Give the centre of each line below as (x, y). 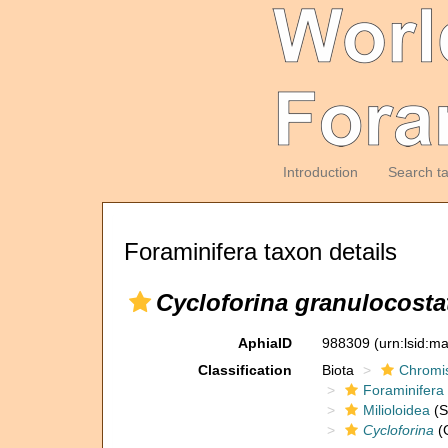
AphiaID (264, 343)
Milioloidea (396, 410)
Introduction (320, 172)
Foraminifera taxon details (260, 251)
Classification (244, 370)
